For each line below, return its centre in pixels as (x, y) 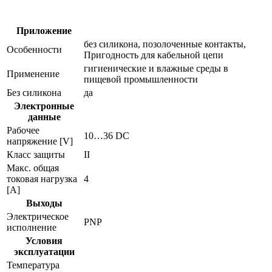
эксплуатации (44, 251)
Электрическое (38, 216)
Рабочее (23, 130)
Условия (44, 240)
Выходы (44, 203)
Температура (33, 265)
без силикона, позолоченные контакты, (165, 44)
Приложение (44, 30)
